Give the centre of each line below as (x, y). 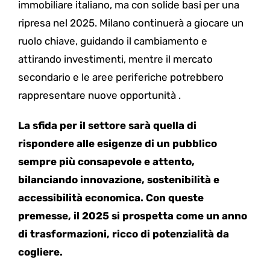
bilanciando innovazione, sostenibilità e (118, 180)
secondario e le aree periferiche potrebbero (121, 77)
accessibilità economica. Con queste (111, 198)
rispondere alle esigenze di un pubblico (117, 144)
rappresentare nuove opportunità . (99, 96)
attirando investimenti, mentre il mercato (115, 59)
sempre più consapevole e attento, (106, 162)
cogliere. (40, 252)
